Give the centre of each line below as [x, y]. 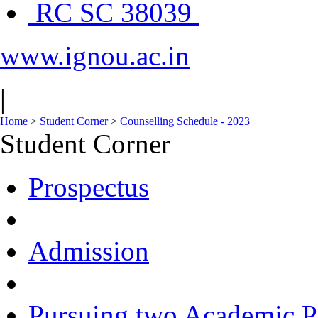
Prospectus [89, 187]
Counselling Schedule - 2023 [185, 121]
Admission [89, 251]
